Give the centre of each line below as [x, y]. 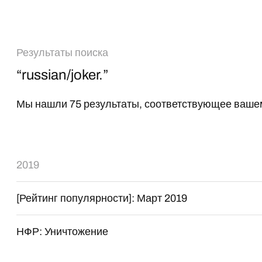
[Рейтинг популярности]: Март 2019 [102, 198]
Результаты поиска [63, 53]
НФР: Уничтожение [63, 232]
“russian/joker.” [63, 75]
